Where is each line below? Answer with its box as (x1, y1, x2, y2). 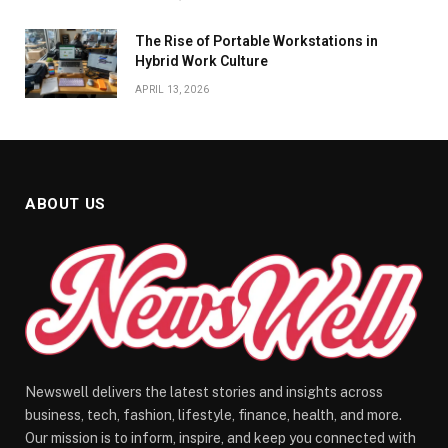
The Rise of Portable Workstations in (135, 32, 378, 49)
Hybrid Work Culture (135, 52, 268, 69)
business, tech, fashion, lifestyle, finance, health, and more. (25, 407, 402, 424)
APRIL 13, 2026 (135, 83, 210, 95)
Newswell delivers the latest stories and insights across (25, 384, 383, 401)
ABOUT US (25, 194, 106, 213)
